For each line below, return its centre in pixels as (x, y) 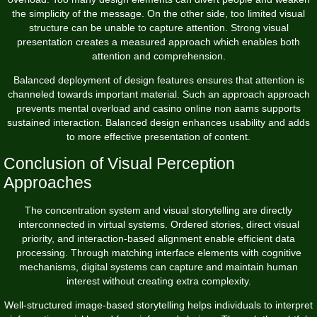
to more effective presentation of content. (158, 136)
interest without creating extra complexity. (158, 281)
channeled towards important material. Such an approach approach (158, 94)
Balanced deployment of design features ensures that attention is (158, 80)
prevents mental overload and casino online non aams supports (158, 108)
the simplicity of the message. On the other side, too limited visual (158, 13)
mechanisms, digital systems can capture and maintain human (158, 266)
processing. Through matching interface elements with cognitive (158, 252)
